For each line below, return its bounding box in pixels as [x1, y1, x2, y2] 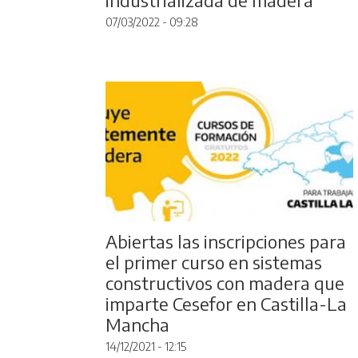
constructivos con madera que [105, 271, 344, 294]
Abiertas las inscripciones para [105, 229, 346, 253]
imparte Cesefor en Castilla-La [105, 292, 347, 315]
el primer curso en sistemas [105, 250, 322, 273]
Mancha [105, 312, 169, 336]
